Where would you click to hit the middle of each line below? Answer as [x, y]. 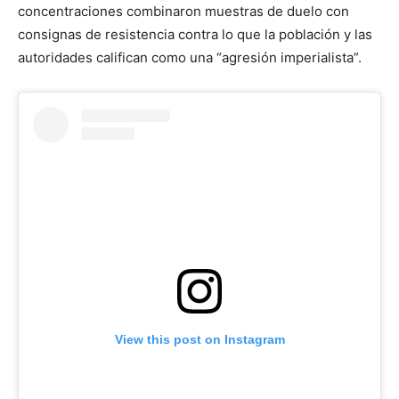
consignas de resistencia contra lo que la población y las [195, 34]
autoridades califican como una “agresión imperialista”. [190, 57]
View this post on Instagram [199, 339]
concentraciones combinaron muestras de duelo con [183, 11]
